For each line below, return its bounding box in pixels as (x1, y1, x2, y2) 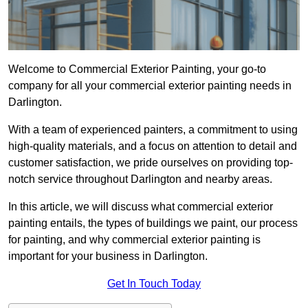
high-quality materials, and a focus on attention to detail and (8, 140, 297, 153)
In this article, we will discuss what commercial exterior (8, 201, 273, 213)
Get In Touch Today (107, 278, 201, 290)
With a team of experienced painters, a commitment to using (8, 124, 298, 136)
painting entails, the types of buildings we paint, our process (8, 217, 298, 230)
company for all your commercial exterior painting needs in (8, 80, 291, 92)
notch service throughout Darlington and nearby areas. (8, 173, 272, 186)
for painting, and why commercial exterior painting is (8, 234, 261, 246)
